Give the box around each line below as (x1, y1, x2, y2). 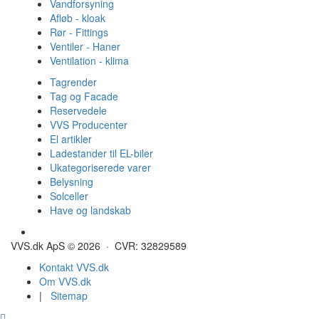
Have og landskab (50, 203, 131, 218)
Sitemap (51, 288, 88, 303)
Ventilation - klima (50, 53, 129, 68)
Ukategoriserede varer (50, 160, 151, 175)
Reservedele (50, 103, 107, 118)
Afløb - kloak (50, 11, 105, 26)
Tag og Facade (50, 89, 118, 104)
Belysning (50, 174, 93, 189)
